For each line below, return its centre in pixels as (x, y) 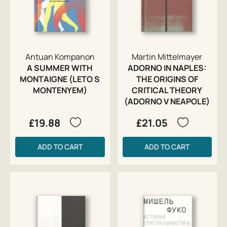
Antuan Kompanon (60, 56)
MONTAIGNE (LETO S (60, 79)
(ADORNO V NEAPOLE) (167, 101)
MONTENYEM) (60, 90)
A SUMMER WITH (60, 68)
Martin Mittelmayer (167, 56)
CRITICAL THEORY (167, 90)
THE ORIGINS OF (167, 79)
